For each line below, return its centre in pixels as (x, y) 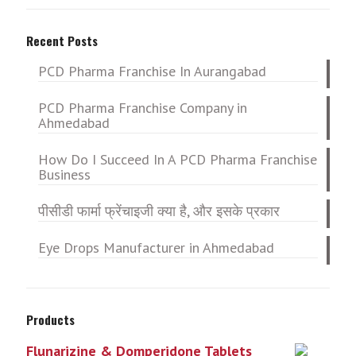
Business (64, 175)
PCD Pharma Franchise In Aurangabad (152, 72)
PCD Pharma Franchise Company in (143, 108)
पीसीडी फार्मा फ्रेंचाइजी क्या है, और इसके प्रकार (159, 211)
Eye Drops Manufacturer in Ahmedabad (156, 248)
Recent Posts (62, 41)
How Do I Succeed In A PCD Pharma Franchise (178, 160)
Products (50, 320)
